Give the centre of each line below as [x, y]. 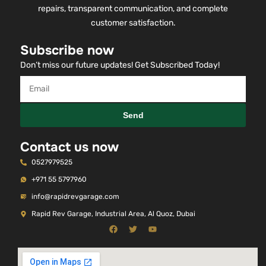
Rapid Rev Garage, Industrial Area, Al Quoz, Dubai [114, 214]
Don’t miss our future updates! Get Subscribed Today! [120, 65]
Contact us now [70, 148]
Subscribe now [67, 51]
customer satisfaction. [133, 23]
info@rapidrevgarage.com [76, 197]
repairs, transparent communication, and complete [133, 9]
